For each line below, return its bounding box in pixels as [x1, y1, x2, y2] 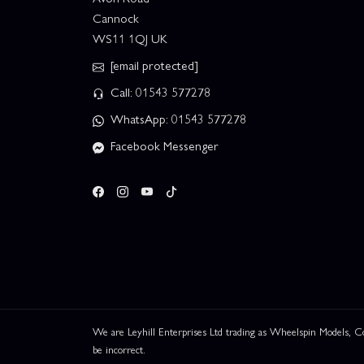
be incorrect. [93, 341, 145, 357]
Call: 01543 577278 [107, 83, 210, 102]
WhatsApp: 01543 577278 [107, 110, 246, 128]
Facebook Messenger [107, 136, 219, 155]
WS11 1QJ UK [93, 29, 167, 48]
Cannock [93, 9, 139, 28]
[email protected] [110, 56, 198, 75]
